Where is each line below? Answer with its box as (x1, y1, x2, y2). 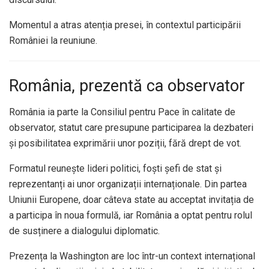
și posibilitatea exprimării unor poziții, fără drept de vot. (9, 138, 241, 150)
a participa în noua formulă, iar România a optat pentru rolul (9, 210, 252, 222)
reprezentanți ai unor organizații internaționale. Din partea (9, 178, 247, 190)
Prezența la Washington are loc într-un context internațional (9, 250, 255, 262)
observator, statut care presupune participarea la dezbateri (9, 122, 253, 134)
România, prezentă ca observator (9, 76, 245, 95)
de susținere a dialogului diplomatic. (9, 225, 160, 237)
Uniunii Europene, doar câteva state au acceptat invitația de (9, 194, 254, 206)
